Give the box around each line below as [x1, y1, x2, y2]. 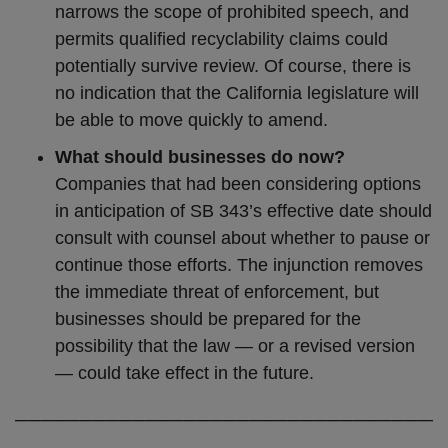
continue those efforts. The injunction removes [55, 255, 423, 275]
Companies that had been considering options [55, 174, 421, 194]
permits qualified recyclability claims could [55, 29, 388, 49]
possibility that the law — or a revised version [55, 336, 415, 356]
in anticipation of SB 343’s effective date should [55, 201, 432, 221]
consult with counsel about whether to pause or [55, 228, 430, 248]
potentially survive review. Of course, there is [55, 56, 411, 76]
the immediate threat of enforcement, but [55, 282, 379, 302]
